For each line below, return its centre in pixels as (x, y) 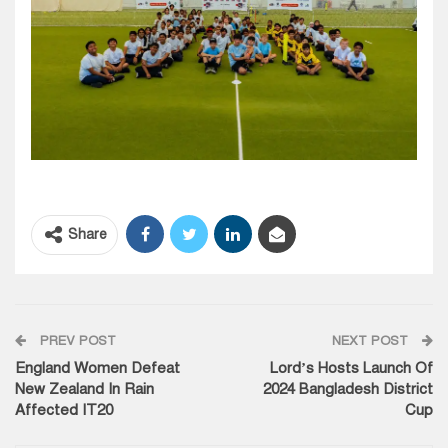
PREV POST (76, 340)
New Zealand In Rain (84, 388)
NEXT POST (372, 340)
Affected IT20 (64, 409)
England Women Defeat (97, 367)
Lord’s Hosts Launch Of (351, 367)
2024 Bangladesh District (348, 388)
